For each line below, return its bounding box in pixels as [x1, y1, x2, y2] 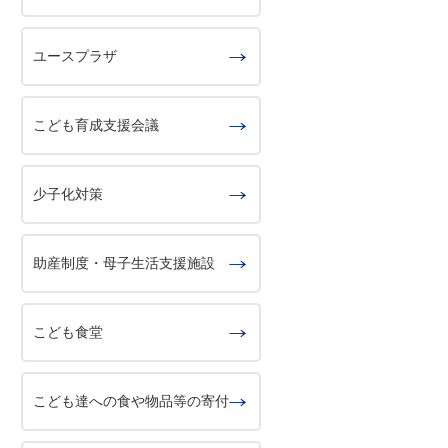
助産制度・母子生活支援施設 [33, 255, 215, 271]
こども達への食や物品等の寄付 [33, 393, 229, 409]
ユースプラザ [33, 48, 117, 64]
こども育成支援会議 [33, 117, 159, 133]
